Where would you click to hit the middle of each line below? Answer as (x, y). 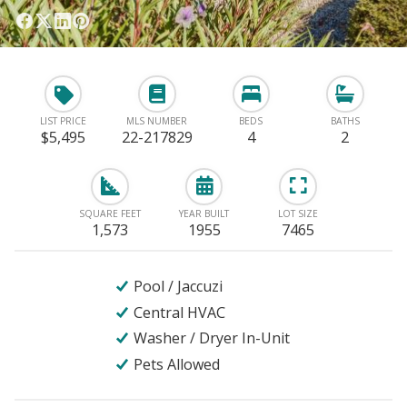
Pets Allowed (177, 364)
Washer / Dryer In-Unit (212, 338)
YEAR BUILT (204, 213)
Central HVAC (180, 312)
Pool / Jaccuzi (179, 287)
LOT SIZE (298, 213)
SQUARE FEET (110, 213)
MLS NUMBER (157, 121)
